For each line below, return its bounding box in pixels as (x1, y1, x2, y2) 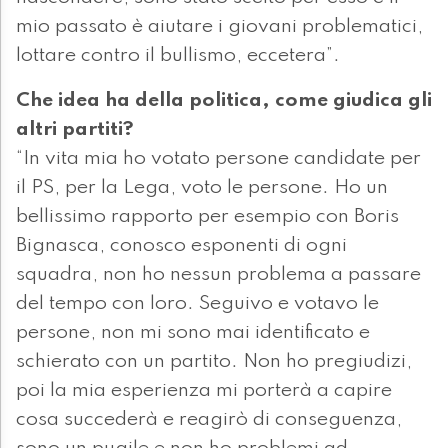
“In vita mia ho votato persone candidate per (16, 149, 421, 170)
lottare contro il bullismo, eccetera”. (16, 46, 340, 67)
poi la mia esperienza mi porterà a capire (16, 381, 392, 402)
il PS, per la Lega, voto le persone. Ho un (16, 178, 388, 199)
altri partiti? (16, 120, 134, 141)
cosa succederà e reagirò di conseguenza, (16, 410, 402, 431)
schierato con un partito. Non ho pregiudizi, (16, 352, 412, 373)
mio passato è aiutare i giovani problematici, (16, 17, 423, 38)
